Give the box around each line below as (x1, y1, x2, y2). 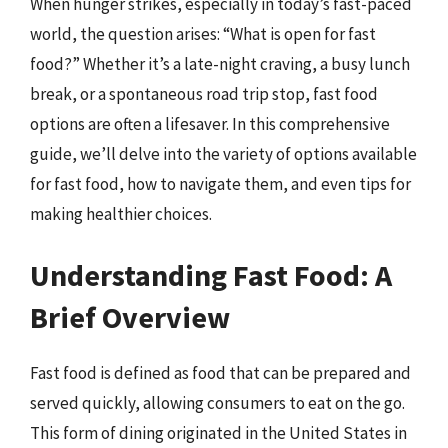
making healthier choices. (30, 202, 212, 225)
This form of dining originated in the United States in (30, 422, 407, 444)
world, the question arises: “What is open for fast (30, 22, 376, 45)
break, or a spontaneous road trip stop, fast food (30, 82, 378, 105)
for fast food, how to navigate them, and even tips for (30, 172, 411, 195)
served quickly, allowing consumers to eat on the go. (30, 392, 405, 414)
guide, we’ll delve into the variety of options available (30, 142, 417, 165)
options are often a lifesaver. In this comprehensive (30, 112, 390, 135)
